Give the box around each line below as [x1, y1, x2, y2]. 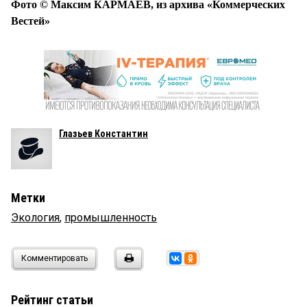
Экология [11, 211, 60, 225]
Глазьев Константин [59, 128, 148, 140]
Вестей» [11, 15, 50, 27]
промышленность [64, 211, 157, 225]
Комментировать [21, 254, 88, 264]
